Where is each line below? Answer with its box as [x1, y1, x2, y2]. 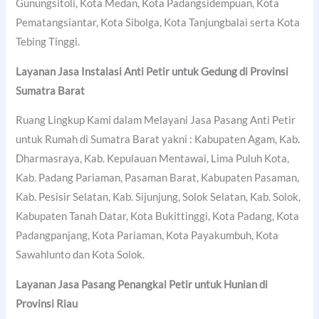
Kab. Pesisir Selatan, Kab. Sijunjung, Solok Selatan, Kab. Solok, [16, 191, 301, 204]
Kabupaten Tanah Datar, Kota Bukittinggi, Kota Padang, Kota [16, 210, 300, 223]
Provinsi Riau [16, 297, 78, 310]
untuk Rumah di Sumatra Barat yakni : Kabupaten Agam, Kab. [16, 133, 300, 146]
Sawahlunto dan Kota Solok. [16, 249, 145, 261]
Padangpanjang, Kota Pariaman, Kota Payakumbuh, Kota [16, 229, 279, 242]
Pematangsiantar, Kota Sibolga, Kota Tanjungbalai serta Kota [16, 16, 300, 28]
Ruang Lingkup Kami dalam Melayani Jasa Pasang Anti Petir [16, 114, 296, 127]
